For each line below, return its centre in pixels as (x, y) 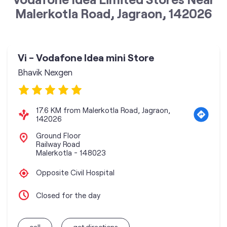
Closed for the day (68, 195)
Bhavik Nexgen (45, 72)
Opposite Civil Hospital (75, 172)
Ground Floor (58, 135)
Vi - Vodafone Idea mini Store (86, 57)
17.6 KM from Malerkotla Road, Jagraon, (103, 110)
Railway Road (58, 144)
